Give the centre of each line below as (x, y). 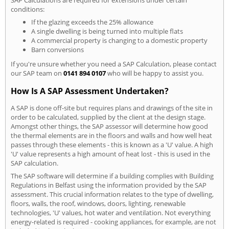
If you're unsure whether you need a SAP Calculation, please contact (114, 64)
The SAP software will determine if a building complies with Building (112, 176)
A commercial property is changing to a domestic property (119, 40)
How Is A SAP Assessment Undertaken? (90, 91)
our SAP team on (37, 73)
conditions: (28, 9)
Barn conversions (58, 49)
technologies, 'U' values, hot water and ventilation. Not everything (111, 212)
